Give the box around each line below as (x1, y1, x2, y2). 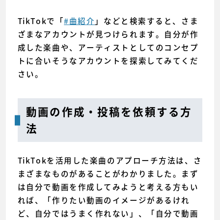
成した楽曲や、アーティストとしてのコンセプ (17, 42, 199, 54)
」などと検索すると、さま (95, 15, 199, 27)
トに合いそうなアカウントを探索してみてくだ (17, 55, 199, 67)
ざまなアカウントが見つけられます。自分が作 (17, 28, 199, 40)
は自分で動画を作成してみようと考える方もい (17, 181, 199, 193)
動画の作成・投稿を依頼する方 (26, 106, 192, 117)
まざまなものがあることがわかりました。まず (17, 168, 199, 180)
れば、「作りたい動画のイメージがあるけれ (17, 194, 190, 206)
